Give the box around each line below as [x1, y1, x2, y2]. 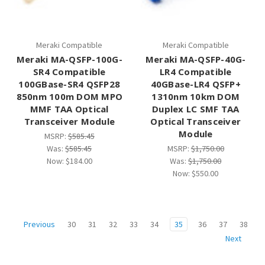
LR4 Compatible [160, 65, 232, 77]
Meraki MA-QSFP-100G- [16, 53, 122, 65]
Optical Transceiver [150, 115, 241, 127]
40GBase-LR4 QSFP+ [150, 77, 241, 90]
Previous [22, 219, 55, 230]
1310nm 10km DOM [151, 90, 240, 102]
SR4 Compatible [33, 65, 106, 77]
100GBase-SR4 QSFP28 [18, 77, 121, 90]
